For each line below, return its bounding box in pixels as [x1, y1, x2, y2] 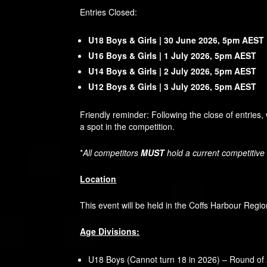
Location [80, 173, 117, 185]
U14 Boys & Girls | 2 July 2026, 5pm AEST [88, 65, 257, 77]
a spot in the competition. [80, 120, 175, 133]
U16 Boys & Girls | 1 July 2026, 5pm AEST [88, 49, 257, 62]
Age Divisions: [80, 225, 140, 238]
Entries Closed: [80, 6, 138, 18]
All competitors [83, 147, 141, 159]
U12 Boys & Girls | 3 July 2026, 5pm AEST [88, 80, 257, 93]
